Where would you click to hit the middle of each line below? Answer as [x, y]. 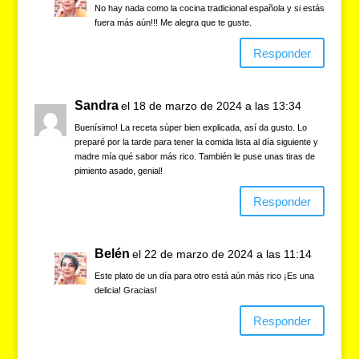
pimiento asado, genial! [118, 171]
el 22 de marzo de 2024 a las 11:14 [222, 254]
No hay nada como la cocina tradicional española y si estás [209, 8]
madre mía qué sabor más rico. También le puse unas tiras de [194, 157]
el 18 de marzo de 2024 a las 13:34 [211, 106]
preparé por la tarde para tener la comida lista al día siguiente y [196, 142]
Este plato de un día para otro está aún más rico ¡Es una [204, 276]
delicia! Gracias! [125, 290]
